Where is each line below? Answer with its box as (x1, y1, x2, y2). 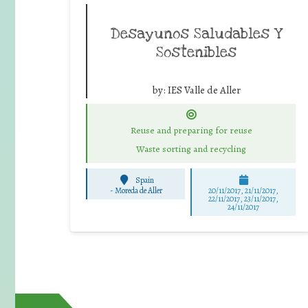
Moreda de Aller (114, 184, 162, 196)
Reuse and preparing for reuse (130, 123, 252, 137)
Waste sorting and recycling (136, 142, 246, 155)
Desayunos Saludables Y (111, 23, 282, 43)
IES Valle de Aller (167, 82, 241, 97)
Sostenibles (156, 42, 236, 62)
